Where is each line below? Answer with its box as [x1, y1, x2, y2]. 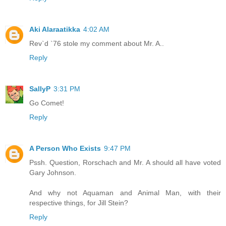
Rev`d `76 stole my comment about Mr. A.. [29, 39, 164, 48]
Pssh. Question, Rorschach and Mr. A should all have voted [29, 158, 221, 167]
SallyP [29, 85, 50, 93]
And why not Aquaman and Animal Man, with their [29, 189, 221, 197]
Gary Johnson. [29, 168, 76, 177]
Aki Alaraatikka [29, 25, 80, 34]
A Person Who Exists [29, 144, 101, 153]
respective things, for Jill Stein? [29, 199, 128, 207]
